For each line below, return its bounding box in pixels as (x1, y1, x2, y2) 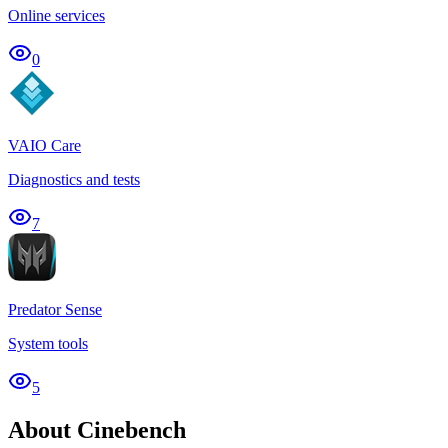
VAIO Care (8, 137, 81, 155)
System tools (8, 335, 88, 353)
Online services (8, 7, 105, 25)
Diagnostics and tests (8, 171, 140, 189)
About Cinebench (8, 417, 186, 444)
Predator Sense (8, 301, 102, 319)
